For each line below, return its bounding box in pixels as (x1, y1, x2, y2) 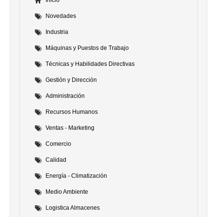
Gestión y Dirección (46, 76, 97, 83)
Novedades (46, 12, 76, 19)
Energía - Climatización (46, 172, 107, 179)
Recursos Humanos (46, 108, 98, 115)
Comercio (46, 140, 71, 147)
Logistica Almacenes (46, 204, 100, 211)
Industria (46, 28, 68, 35)
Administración (46, 92, 85, 99)
